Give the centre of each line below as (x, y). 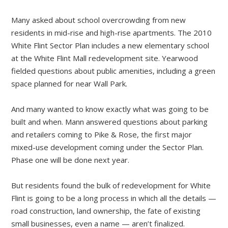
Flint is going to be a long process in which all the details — (114, 198)
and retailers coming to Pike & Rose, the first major (102, 135)
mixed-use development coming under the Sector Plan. (108, 147)
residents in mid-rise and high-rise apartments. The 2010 (112, 33)
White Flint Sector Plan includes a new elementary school (110, 46)
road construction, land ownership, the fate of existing (106, 211)
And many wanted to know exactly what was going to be (110, 109)
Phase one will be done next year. (70, 160)
